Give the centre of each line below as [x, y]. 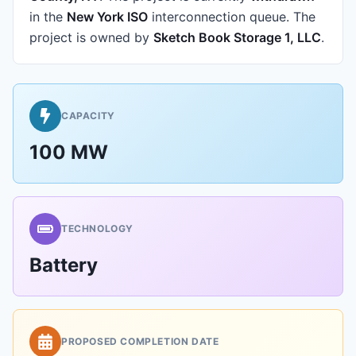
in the [48, 17]
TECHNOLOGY [97, 228]
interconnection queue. [219, 17]
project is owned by [91, 37]
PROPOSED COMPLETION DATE [140, 341]
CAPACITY [88, 116]
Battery [64, 265]
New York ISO [107, 17]
